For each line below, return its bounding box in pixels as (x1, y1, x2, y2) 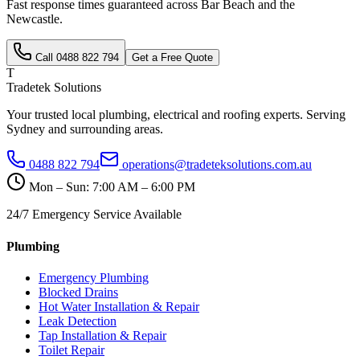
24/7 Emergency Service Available (6, 207, 182, 222)
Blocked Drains (39, 284, 118, 299)
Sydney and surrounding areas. (6, 122, 163, 137)
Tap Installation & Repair (39, 328, 166, 342)
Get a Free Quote (132, 51, 213, 64)
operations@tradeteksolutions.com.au (122, 157, 312, 172)
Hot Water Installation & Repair (39, 299, 199, 313)
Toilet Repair (39, 342, 104, 357)
